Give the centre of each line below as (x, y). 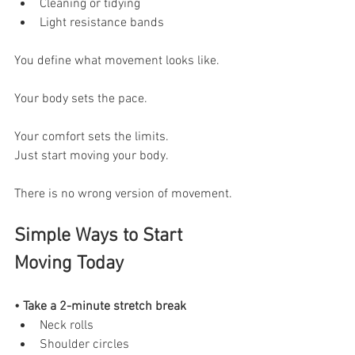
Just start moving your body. (92, 156)
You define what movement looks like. (117, 61)
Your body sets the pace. (81, 99)
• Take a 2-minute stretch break (100, 306)
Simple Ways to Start (101, 236)
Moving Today (69, 263)
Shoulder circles (84, 344)
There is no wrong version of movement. (123, 194)
